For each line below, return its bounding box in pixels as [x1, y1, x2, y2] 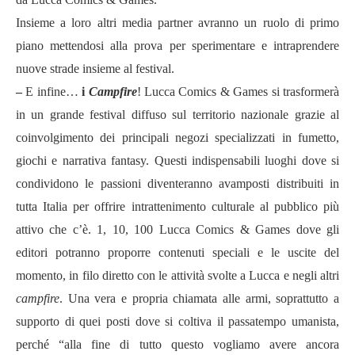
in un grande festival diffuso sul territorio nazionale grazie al [16, 108, 339, 121]
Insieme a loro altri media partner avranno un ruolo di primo [16, 16, 339, 29]
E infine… [22, 85, 82, 98]
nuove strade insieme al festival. [16, 62, 174, 75]
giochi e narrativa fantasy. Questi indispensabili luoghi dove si [16, 154, 339, 167]
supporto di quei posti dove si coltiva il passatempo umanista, [16, 315, 339, 328]
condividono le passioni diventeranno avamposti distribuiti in [16, 177, 339, 190]
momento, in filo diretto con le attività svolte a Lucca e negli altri [16, 269, 339, 282]
